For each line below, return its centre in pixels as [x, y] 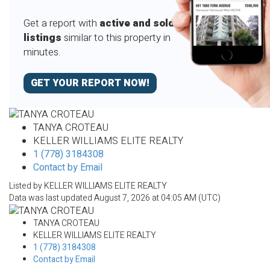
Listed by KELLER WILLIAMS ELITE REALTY [88, 186]
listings [42, 38]
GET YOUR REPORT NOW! [90, 83]
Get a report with [61, 24]
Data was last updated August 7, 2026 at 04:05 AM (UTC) [115, 198]
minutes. [42, 52]
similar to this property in [116, 38]
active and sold [137, 24]
